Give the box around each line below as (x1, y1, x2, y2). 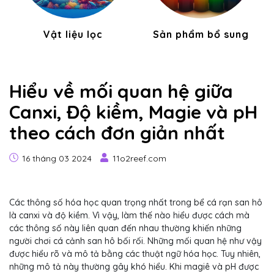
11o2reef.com (113, 153, 166, 164)
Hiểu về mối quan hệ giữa (9, 80, 233, 103)
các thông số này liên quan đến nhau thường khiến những (9, 223, 242, 234)
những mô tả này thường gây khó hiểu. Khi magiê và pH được (9, 261, 259, 272)
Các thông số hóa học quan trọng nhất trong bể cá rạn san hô (9, 197, 262, 208)
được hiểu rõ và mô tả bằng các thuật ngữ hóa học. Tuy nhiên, (9, 248, 261, 259)
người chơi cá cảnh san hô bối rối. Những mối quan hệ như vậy (9, 235, 262, 246)
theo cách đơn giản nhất (9, 121, 225, 144)
